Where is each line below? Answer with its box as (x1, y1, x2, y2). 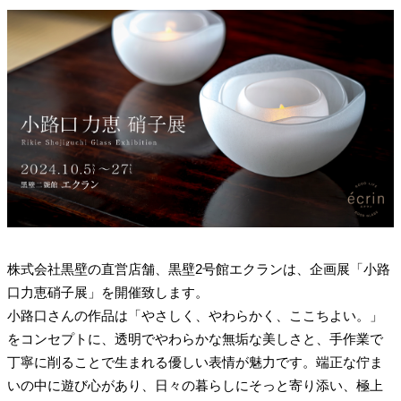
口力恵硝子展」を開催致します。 (7, 284, 209, 300)
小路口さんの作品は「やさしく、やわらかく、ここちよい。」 (7, 307, 383, 323)
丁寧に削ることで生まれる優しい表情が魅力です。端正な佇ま (7, 354, 383, 370)
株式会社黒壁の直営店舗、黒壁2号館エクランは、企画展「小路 (7, 260, 390, 277)
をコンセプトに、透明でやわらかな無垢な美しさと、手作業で (7, 330, 383, 346)
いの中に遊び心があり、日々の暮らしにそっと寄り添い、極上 (7, 377, 383, 393)
